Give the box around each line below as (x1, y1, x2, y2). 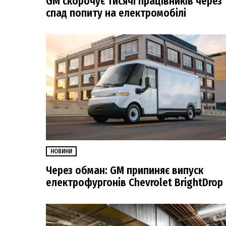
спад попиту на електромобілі (46, 6, 186, 20)
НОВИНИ (50, 148, 72, 155)
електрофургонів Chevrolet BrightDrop (46, 176, 223, 189)
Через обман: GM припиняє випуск (46, 163, 203, 177)
